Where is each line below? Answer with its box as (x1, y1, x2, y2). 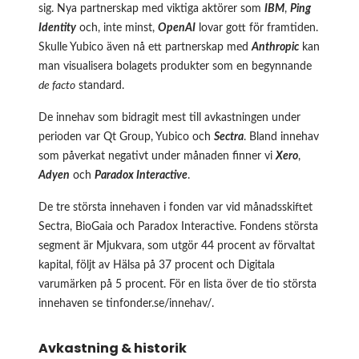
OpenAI (158, 22, 196, 34)
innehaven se (38, 298, 106, 310)
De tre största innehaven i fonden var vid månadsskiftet (38, 202, 313, 214)
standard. (75, 80, 124, 92)
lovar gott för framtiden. (196, 22, 318, 34)
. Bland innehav (244, 131, 319, 143)
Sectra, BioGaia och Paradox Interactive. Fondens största (38, 221, 318, 233)
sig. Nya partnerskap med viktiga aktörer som (38, 3, 264, 15)
